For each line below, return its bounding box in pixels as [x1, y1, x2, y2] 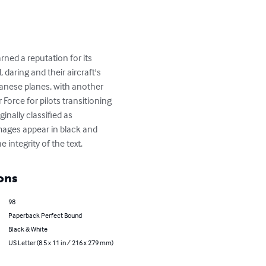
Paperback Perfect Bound [8, 211, 82, 220]
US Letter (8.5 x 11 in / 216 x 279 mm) [8, 238, 113, 248]
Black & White [8, 224, 47, 234]
